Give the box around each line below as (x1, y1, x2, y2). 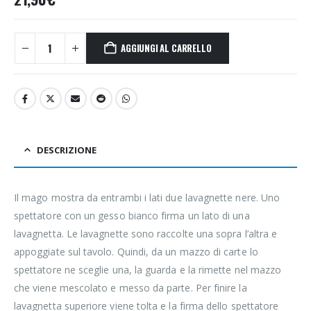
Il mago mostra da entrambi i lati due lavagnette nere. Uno (14, 190, 280, 204)
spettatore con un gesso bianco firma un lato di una (14, 208, 250, 222)
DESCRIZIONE (37, 143, 96, 156)
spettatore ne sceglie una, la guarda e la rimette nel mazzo (14, 262, 282, 276)
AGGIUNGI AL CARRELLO (121, 41, 212, 56)
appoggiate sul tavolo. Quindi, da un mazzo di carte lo (14, 244, 258, 258)
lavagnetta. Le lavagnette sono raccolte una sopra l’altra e (14, 226, 278, 240)
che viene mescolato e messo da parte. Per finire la (14, 280, 247, 294)
